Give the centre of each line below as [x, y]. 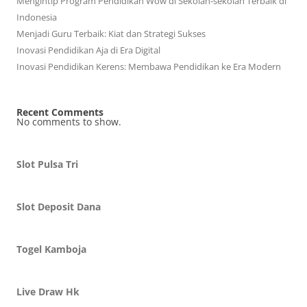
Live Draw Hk [48, 292]
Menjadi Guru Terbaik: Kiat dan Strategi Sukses [111, 34]
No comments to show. [69, 122]
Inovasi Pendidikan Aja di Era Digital [88, 50]
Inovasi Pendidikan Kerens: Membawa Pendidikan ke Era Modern [149, 66]
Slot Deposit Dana [59, 207]
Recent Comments [60, 112]
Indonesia [37, 17]
